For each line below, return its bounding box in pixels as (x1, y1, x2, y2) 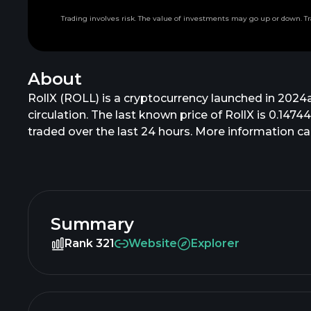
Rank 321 (65, 237, 115, 250)
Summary (51, 214, 134, 234)
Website (128, 237, 177, 250)
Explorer (191, 237, 239, 250)
